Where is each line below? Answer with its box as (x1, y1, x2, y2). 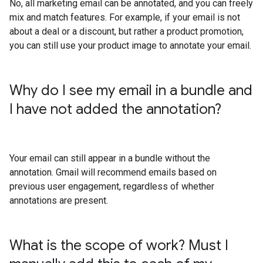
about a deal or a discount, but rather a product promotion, (9, 26, 244, 37)
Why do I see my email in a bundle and (9, 82, 252, 99)
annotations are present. (9, 195, 108, 206)
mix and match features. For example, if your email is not (9, 12, 240, 23)
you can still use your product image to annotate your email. (9, 40, 251, 51)
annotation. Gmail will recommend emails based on (9, 167, 217, 178)
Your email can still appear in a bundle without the (9, 153, 210, 164)
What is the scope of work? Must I (9, 237, 228, 254)
